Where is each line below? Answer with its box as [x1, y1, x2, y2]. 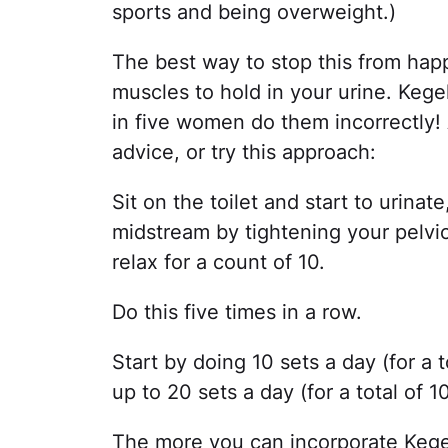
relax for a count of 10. [112, 250, 325, 274]
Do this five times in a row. [112, 300, 362, 324]
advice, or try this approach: [112, 140, 376, 164]
